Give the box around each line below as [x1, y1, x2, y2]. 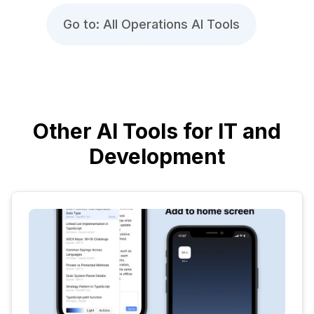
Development [89, 143, 225, 169]
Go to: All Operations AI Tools [63, 16, 240, 32]
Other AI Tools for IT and [33, 118, 281, 144]
